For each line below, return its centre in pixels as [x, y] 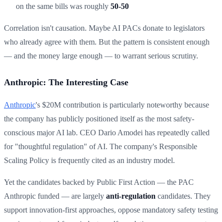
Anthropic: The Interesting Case [66, 82]
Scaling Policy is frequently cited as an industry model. [89, 160]
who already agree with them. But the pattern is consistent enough [107, 42]
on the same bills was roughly [63, 6]
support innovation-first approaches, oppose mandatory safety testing [111, 210]
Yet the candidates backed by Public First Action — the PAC [99, 182]
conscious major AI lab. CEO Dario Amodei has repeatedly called [107, 132]
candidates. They [183, 196]
